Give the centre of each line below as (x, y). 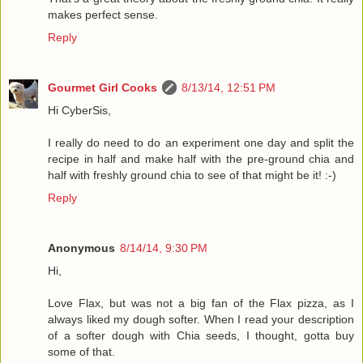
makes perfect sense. (103, 14)
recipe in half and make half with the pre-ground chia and (201, 158)
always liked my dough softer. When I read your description (201, 319)
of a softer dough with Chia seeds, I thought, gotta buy (201, 335)
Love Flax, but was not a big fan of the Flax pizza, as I (201, 303)
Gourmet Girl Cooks (102, 87)
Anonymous (81, 248)
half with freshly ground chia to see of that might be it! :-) (192, 175)
